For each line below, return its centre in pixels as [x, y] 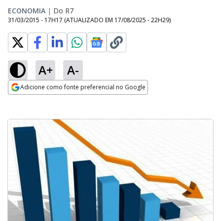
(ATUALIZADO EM [89, 20]
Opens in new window [48, 101]
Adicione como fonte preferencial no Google [83, 87]
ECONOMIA [27, 11]
